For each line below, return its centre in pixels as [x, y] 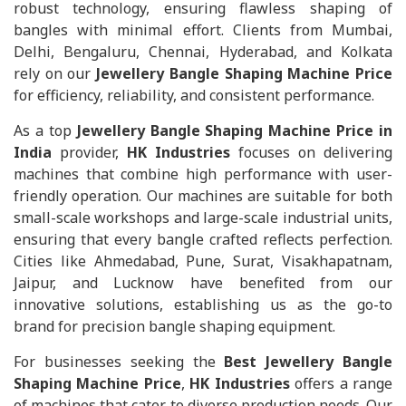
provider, [89, 152]
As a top [45, 130]
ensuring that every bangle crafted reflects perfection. [203, 239]
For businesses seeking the [119, 362]
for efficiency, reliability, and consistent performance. [194, 95]
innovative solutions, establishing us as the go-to [203, 304]
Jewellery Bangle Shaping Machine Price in [234, 130]
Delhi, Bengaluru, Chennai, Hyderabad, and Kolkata [203, 52]
